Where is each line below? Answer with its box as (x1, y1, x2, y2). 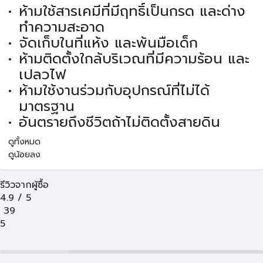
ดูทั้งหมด (8, 136, 41, 149)
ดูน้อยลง (8, 149, 41, 161)
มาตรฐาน (18, 96, 75, 117)
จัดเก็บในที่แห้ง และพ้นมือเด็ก (18, 32, 198, 54)
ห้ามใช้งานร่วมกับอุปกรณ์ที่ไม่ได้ (18, 80, 210, 102)
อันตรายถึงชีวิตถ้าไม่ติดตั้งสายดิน (18, 112, 220, 133)
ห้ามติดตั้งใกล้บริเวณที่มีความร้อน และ (18, 48, 249, 70)
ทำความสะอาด (18, 16, 104, 38)
